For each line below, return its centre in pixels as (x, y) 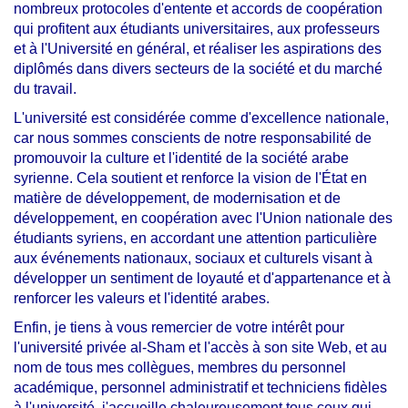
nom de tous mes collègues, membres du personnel (180, 367)
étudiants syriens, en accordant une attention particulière (195, 238)
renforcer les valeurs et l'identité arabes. (142, 298)
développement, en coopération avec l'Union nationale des (203, 218)
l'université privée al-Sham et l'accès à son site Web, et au (200, 347)
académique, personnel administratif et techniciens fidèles (200, 387)
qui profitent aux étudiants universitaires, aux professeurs (197, 28)
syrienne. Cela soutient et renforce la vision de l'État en (190, 178)
